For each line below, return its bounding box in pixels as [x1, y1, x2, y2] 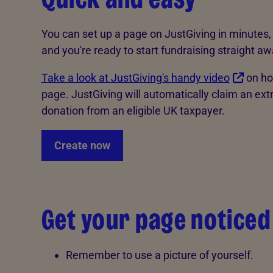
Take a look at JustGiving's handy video [41, 71, 230, 84]
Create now [54, 138, 110, 152]
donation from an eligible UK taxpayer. [41, 104, 225, 117]
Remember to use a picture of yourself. [65, 248, 253, 261]
